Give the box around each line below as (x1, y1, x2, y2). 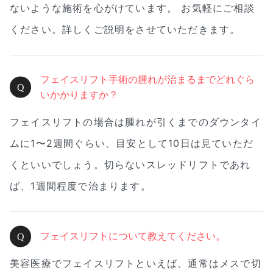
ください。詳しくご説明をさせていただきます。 (10, 23, 241, 35)
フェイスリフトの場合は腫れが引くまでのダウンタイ (10, 116, 261, 128)
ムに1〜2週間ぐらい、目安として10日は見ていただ (10, 137, 254, 149)
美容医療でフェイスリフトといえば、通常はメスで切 (10, 257, 261, 269)
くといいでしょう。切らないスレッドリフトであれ (10, 158, 251, 171)
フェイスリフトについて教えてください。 (40, 231, 225, 241)
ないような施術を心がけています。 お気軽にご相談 (10, 2, 255, 14)
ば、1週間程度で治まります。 (10, 180, 151, 192)
